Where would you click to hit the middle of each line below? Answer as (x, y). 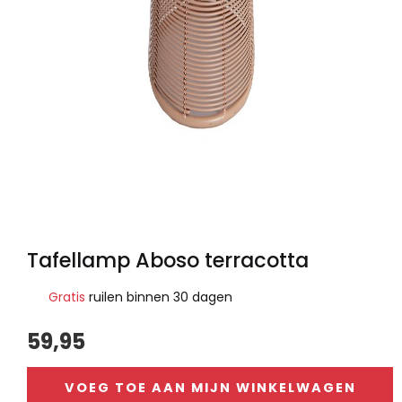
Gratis (67, 297)
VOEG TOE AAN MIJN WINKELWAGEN (210, 388)
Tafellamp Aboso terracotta (168, 261)
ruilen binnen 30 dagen (159, 297)
